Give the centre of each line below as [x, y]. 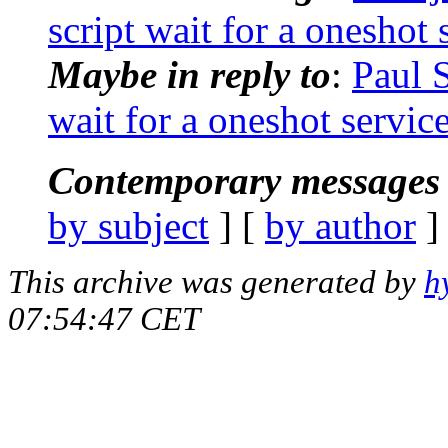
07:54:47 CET [104, 318]
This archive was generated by [216, 281]
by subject [128, 225]
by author [340, 225]
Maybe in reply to [189, 74]
